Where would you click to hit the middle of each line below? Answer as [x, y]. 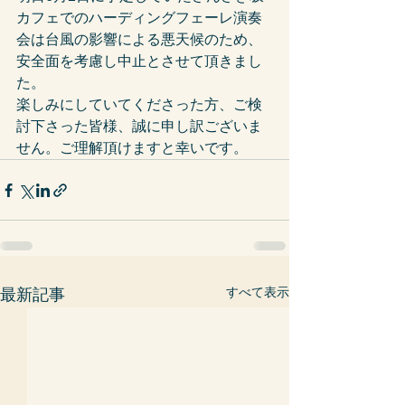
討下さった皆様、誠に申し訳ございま [139, 126]
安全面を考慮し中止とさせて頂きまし [139, 61]
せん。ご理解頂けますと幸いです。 [132, 148]
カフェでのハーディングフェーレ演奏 [139, 18]
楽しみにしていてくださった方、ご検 [139, 104]
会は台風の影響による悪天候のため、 [139, 39]
